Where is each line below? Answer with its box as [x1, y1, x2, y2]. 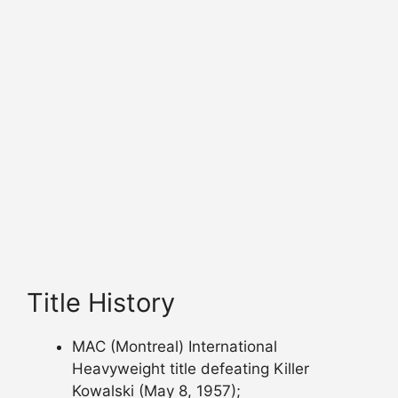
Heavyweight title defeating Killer [72, 359, 309, 378]
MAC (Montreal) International [72, 337, 277, 355]
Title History [27, 286, 175, 318]
